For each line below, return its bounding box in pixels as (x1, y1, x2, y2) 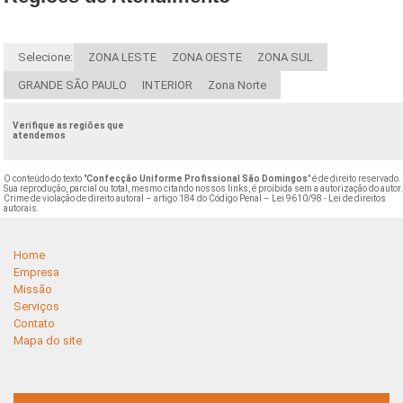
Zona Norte (208, 78, 267, 93)
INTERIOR (142, 78, 193, 93)
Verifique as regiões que (13, 121, 125, 131)
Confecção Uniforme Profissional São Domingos (86, 174, 309, 184)
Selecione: (18, 50, 74, 65)
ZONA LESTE (88, 50, 157, 65)
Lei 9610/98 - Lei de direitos (272, 193, 387, 204)
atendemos (13, 130, 67, 141)
